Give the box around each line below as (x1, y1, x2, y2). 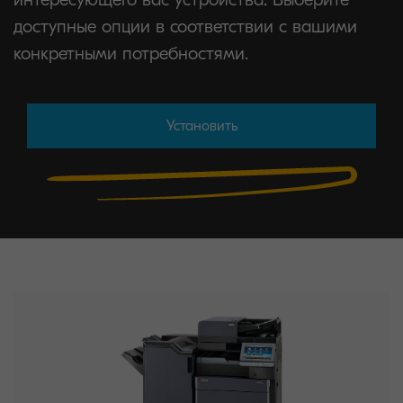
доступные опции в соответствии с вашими (13, 15, 357, 37)
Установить (166, 117, 237, 134)
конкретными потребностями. (13, 42, 248, 64)
